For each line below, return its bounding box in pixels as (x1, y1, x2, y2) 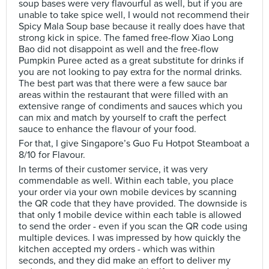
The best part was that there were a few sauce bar (19, 77, 227, 89)
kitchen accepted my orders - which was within (19, 243, 215, 255)
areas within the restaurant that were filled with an (19, 89, 228, 101)
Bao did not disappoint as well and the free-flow (19, 43, 219, 55)
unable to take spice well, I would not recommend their (19, 9, 249, 21)
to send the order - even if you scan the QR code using (19, 220, 247, 232)
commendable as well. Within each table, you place (19, 175, 234, 187)
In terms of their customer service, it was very (19, 163, 208, 175)
